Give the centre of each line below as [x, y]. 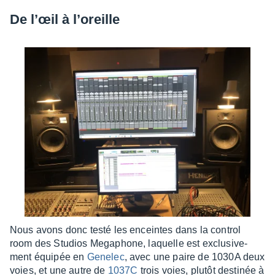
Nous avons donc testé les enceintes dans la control [126, 230]
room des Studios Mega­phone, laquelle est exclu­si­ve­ [129, 243]
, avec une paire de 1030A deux [195, 257]
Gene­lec [106, 257]
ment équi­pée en [48, 257]
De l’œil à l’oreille [65, 19]
